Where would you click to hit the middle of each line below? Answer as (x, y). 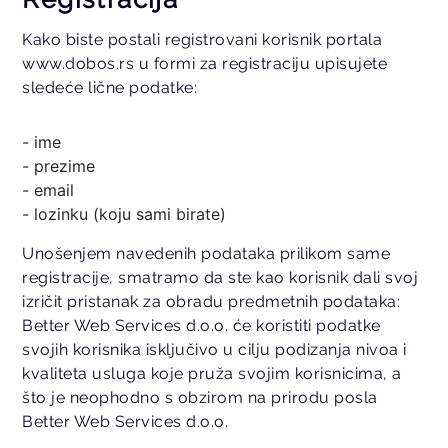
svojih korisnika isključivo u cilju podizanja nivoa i (214, 349)
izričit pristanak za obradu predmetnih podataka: (211, 301)
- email (48, 189)
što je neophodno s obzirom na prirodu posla (200, 397)
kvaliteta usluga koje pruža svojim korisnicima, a (212, 373)
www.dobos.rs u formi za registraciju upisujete (205, 63)
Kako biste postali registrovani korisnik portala (202, 39)
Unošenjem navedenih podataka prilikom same (206, 253)
